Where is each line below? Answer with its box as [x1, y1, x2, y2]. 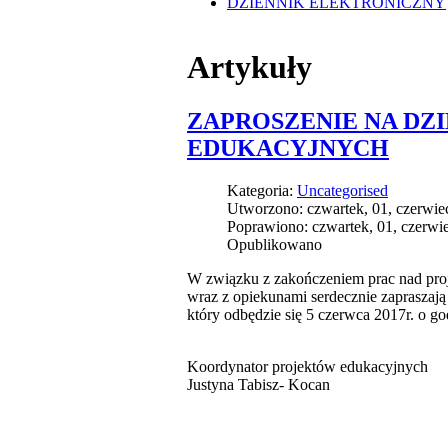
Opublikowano [227, 235, 322, 253]
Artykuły [187, 49, 312, 86]
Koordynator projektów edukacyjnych [187, 357, 428, 375]
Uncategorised [297, 181, 388, 199]
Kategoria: [227, 181, 297, 199]
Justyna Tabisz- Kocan [187, 375, 330, 393]
